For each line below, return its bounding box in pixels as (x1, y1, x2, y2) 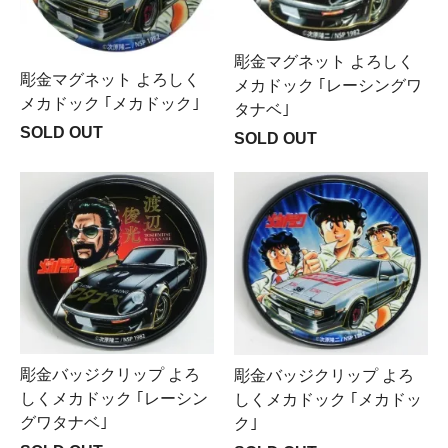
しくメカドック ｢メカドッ (234, 391, 422, 409)
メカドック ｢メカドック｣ (20, 94, 200, 112)
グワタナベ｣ (20, 414, 108, 432)
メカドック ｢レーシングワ (234, 77, 422, 94)
